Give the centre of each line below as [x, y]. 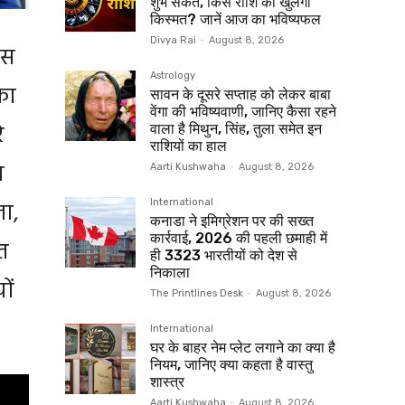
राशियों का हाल [190, 146]
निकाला [170, 272]
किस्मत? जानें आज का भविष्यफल [235, 19]
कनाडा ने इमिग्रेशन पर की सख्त [232, 221]
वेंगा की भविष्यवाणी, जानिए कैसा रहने [243, 111]
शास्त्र [167, 381]
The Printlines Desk [197, 293]
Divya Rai [173, 40]
